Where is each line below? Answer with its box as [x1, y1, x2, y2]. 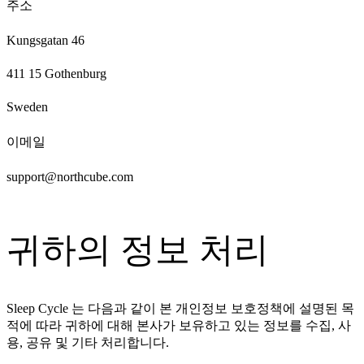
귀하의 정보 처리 [6, 231, 269, 270]
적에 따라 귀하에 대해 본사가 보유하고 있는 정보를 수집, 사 [6, 318, 351, 332]
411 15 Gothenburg [6, 67, 106, 81]
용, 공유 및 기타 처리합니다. [6, 335, 169, 349]
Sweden [6, 100, 48, 115]
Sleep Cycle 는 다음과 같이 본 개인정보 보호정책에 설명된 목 [6, 301, 354, 315]
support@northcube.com [6, 169, 133, 184]
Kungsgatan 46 [6, 33, 84, 48]
